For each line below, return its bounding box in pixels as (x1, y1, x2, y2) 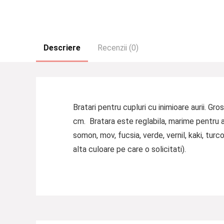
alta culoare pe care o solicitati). (72, 144, 186, 154)
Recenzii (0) (97, 43, 138, 52)
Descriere (43, 43, 80, 52)
